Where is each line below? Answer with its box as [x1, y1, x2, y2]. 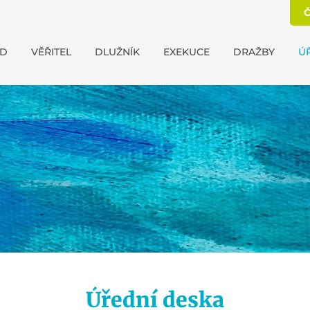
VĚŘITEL [31, 46, 71, 58]
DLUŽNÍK [95, 46, 140, 58]
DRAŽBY [233, 46, 275, 58]
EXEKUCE [163, 46, 210, 58]
